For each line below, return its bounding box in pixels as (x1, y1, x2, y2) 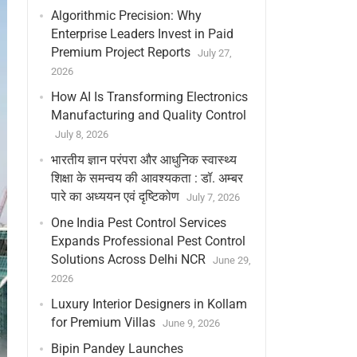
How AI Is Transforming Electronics (50, 89, 248, 104)
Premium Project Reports (50, 45, 190, 60)
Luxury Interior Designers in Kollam (50, 296, 247, 312)
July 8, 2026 (54, 128, 108, 140)
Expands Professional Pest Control (50, 233, 245, 249)
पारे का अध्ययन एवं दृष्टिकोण (50, 189, 179, 204)
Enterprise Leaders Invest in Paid (50, 26, 233, 41)
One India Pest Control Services (50, 215, 226, 230)
